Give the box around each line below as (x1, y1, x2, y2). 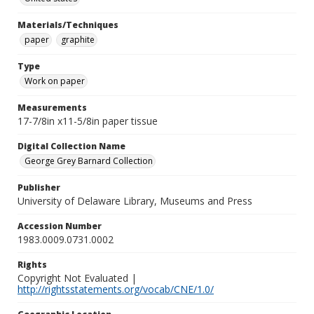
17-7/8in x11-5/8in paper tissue (18, 114, 158, 128)
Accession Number (18, 220, 102, 232)
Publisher (18, 182, 60, 193)
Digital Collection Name (18, 140, 125, 152)
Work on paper (25, 75, 85, 87)
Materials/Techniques (18, 19, 118, 31)
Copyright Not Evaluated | (18, 271, 137, 285)
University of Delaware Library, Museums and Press (18, 194, 252, 207)
